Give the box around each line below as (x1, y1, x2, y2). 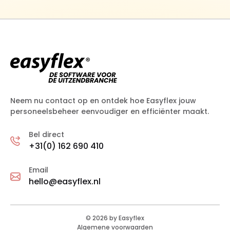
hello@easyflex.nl (29, 176, 101, 188)
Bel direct (29, 129, 64, 140)
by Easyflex (108, 214, 144, 223)
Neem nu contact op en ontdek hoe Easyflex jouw (10, 95, 196, 106)
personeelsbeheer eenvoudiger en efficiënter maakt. (10, 106, 209, 117)
